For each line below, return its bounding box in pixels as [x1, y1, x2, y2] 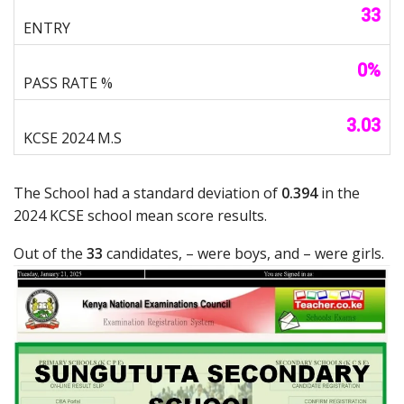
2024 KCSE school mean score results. [14, 206, 267, 226]
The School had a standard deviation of [14, 183, 281, 204]
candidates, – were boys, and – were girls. [103, 243, 384, 264]
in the [317, 183, 360, 204]
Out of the [14, 243, 87, 264]
